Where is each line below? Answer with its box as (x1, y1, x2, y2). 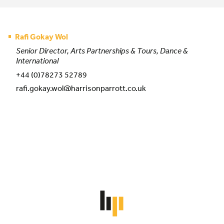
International (16, 55, 58, 65)
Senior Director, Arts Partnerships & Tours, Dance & (16, 45, 188, 55)
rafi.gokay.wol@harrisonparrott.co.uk (16, 83, 146, 93)
